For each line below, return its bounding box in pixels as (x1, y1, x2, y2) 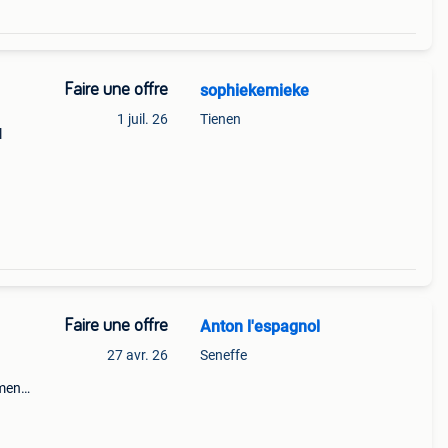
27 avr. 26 (106, 347, 168, 363)
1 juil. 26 (116, 111, 168, 127)
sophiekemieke (199, 81, 309, 100)
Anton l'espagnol (199, 317, 320, 336)
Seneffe (199, 347, 247, 363)
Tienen (199, 111, 241, 127)
